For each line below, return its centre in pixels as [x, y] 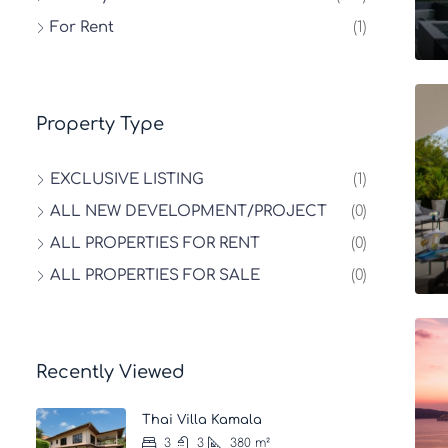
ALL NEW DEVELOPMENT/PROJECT [188, 211]
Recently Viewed [110, 372]
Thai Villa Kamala [202, 420]
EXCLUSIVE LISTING [127, 179]
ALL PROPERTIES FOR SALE [155, 275]
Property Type [100, 124]
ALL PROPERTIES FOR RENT [155, 243]
